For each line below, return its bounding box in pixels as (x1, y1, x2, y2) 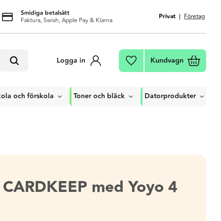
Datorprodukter (145, 91, 196, 102)
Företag (184, 12, 205, 21)
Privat (159, 12, 176, 21)
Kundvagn (150, 55, 184, 66)
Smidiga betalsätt (20, 8, 70, 18)
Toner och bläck (74, 91, 125, 102)
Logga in (57, 55, 85, 66)
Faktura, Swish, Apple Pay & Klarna (20, 15, 112, 25)
